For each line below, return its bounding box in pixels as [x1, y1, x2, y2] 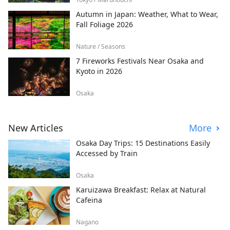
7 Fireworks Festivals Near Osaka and [76, 56, 204, 66]
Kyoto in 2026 [76, 66, 122, 76]
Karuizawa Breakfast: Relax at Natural [76, 185, 206, 195]
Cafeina [76, 195, 102, 205]
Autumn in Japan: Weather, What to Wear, [76, 9, 218, 20]
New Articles [8, 122, 63, 135]
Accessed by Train [76, 148, 138, 159]
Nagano [76, 218, 99, 227]
